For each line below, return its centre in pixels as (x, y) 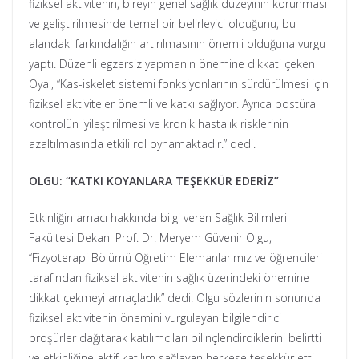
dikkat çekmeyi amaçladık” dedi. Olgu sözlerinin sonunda (175, 298)
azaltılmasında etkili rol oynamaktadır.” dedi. (142, 144)
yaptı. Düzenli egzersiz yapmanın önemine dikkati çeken (172, 64)
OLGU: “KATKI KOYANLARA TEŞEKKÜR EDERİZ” (154, 181)
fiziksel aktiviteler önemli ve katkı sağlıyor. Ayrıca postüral (173, 104)
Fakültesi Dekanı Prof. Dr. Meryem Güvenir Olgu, (150, 238)
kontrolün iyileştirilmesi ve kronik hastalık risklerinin (159, 124)
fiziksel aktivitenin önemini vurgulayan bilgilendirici (155, 318)
